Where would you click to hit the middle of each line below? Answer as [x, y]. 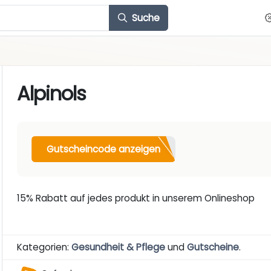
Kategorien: [44, 247]
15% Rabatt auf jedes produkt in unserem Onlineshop [136, 198]
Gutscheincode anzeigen [104, 149]
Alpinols [52, 94]
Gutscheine [213, 247]
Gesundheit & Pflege [119, 247]
